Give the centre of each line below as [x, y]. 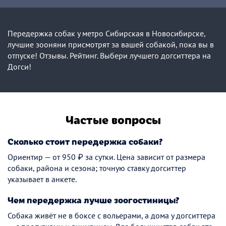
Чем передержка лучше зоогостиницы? [94, 200]
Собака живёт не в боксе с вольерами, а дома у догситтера [111, 215]
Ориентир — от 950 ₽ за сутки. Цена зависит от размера [106, 157]
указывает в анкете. [42, 179]
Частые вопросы [113, 119]
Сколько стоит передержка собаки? [85, 141]
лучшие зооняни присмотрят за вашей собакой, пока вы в [111, 44]
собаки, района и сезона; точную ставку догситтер [97, 168]
